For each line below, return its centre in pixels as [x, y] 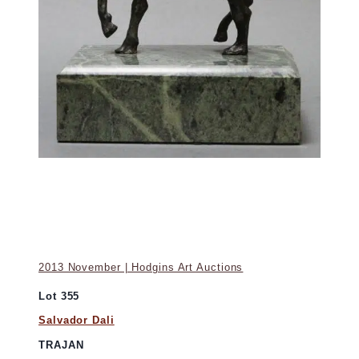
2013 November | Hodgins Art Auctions [141, 268]
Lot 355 [59, 296]
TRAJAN [61, 345]
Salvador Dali [77, 320]
